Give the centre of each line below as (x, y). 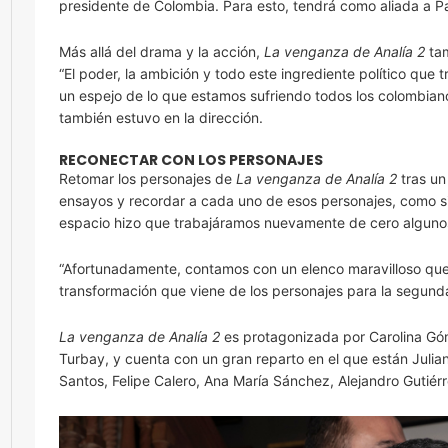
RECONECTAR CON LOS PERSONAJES (191, 159)
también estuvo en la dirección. (161, 117)
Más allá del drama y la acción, (161, 51)
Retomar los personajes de (147, 178)
